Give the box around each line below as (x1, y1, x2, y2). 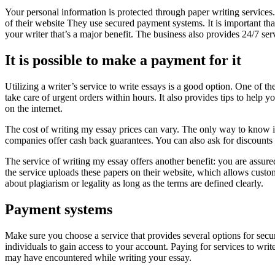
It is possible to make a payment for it (5, 52, 241, 69)
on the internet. (5, 103, 63, 114)
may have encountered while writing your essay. (5, 252, 192, 263)
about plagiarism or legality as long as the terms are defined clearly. (5, 177, 263, 188)
